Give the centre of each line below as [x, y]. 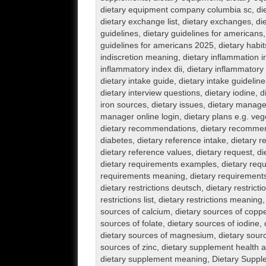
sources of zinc [128, 247]
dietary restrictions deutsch [151, 188]
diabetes [116, 140]
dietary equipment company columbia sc [176, 9]
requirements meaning [142, 176]
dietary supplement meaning [153, 259]
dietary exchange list [139, 21]
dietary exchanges [216, 21]
